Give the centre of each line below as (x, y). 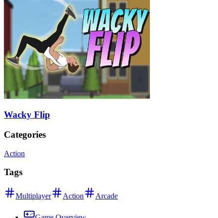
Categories (25, 134)
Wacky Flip (27, 115)
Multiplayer (33, 196)
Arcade (107, 196)
